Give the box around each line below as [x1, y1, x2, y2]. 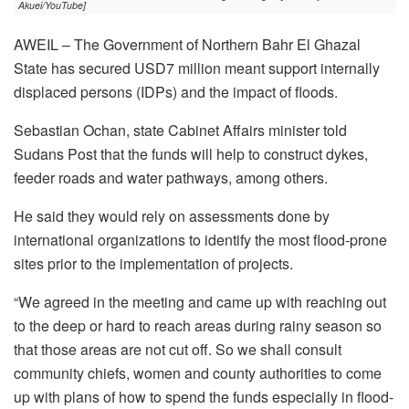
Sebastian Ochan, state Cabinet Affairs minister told [14, 119, 347, 141]
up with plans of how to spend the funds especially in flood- [14, 385, 393, 407]
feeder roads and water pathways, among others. [14, 166, 328, 188]
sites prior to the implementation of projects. [14, 252, 293, 274]
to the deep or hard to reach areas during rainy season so [14, 314, 382, 336]
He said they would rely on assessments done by [14, 204, 330, 226]
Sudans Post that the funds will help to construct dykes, [14, 142, 368, 164]
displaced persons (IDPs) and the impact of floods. [14, 80, 338, 102]
